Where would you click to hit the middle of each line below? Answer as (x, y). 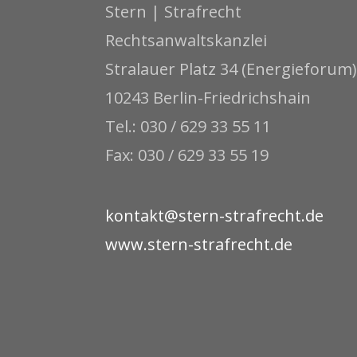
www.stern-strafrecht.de (199, 244)
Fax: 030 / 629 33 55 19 (187, 155)
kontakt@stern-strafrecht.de (214, 215)
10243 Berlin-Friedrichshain (208, 97)
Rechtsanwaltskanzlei (186, 40)
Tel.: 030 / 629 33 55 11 (188, 126)
